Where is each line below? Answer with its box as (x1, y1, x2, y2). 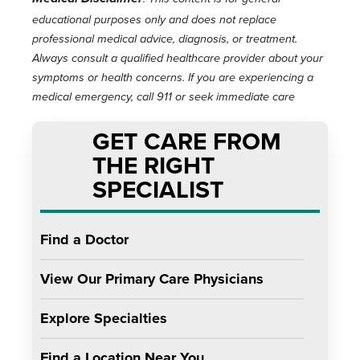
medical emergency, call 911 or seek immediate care (32, 90, 295, 104)
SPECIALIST (92, 172, 223, 207)
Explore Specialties (40, 308, 167, 329)
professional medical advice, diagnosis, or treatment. (32, 32, 297, 46)
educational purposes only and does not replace (32, 13, 276, 27)
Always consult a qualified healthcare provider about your (32, 51, 323, 65)
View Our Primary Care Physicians (40, 268, 264, 289)
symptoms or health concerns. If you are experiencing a (32, 71, 313, 84)
